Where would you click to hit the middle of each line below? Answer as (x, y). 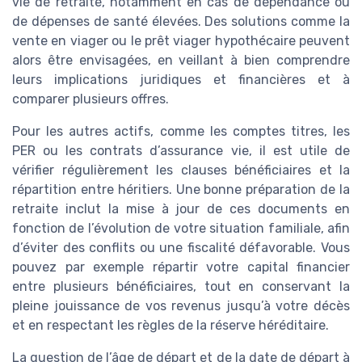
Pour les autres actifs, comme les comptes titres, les (181, 131)
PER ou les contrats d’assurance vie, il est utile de (181, 150)
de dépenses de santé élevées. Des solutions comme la (181, 21)
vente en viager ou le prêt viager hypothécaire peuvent (181, 40)
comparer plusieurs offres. (90, 99)
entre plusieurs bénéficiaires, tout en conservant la (181, 286)
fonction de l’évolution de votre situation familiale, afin (181, 228)
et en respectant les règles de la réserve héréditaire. (170, 325)
